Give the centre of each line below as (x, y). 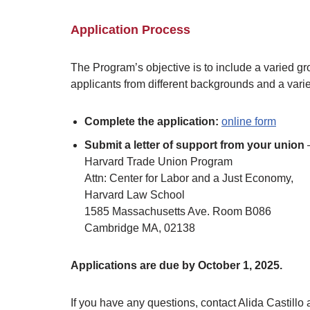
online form (249, 122)
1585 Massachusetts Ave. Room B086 (178, 212)
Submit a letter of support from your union (194, 145)
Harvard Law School (135, 195)
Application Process (130, 30)
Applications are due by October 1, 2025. (176, 266)
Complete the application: (152, 122)
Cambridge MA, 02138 (140, 228)
